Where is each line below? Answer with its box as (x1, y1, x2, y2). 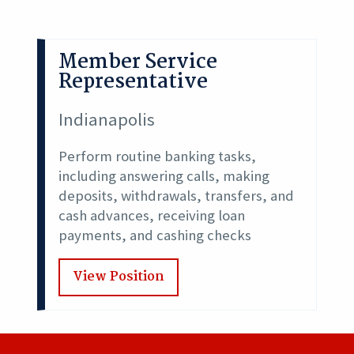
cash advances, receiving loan (58, 206, 245, 225)
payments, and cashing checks (58, 226, 251, 245)
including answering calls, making (58, 167, 269, 186)
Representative (58, 66, 208, 98)
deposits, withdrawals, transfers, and (58, 186, 294, 205)
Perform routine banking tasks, (58, 147, 256, 166)
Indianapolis (58, 107, 155, 130)
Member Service (58, 46, 217, 78)
